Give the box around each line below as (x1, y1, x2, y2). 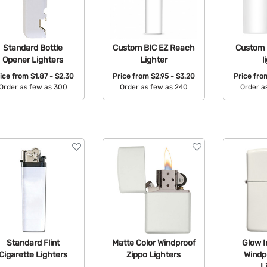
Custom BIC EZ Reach (112, 42, 195, 52)
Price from (112, 72, 151, 81)
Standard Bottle (3, 42, 63, 52)
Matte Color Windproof (111, 237, 195, 247)
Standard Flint (6, 237, 60, 247)
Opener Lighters (2, 54, 64, 64)
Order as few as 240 (119, 83, 188, 92)
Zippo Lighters (126, 249, 181, 259)
